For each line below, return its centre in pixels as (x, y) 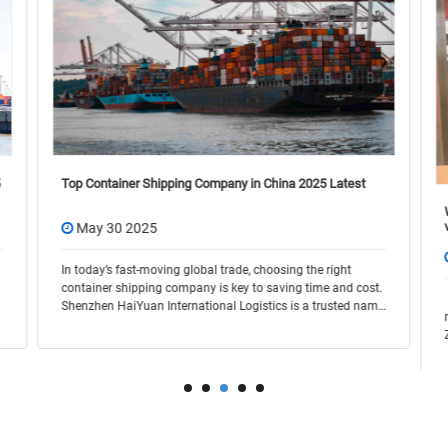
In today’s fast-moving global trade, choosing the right (206, 270)
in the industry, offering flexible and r (159, 324)
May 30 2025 (117, 228)
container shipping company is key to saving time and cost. (222, 288)
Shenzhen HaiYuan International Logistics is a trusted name (223, 306)
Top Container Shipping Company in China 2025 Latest (213, 183)
